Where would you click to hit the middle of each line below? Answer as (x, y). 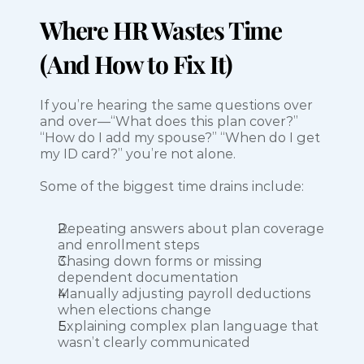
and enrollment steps (129, 245)
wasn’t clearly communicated (154, 343)
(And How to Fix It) (136, 65)
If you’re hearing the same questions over (176, 106)
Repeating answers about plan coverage (191, 229)
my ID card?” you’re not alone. (138, 154)
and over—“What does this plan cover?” (169, 122)
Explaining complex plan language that (188, 327)
